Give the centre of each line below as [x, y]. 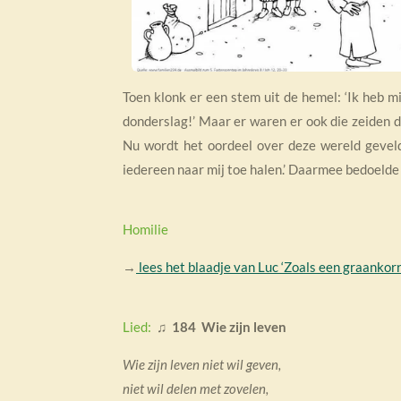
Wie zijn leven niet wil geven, [202, 365]
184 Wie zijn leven [228, 327]
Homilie [145, 230]
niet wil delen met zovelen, [196, 389]
